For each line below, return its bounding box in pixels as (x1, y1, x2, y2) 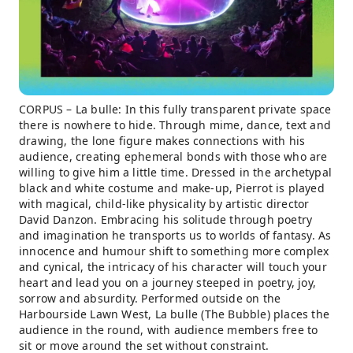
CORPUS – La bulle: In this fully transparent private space (19, 102, 332, 117)
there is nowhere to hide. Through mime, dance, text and (19, 117, 332, 132)
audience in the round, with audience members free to (19, 322, 318, 337)
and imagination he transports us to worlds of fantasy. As (19, 228, 332, 243)
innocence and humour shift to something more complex (19, 243, 329, 258)
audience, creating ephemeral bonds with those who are (19, 149, 328, 164)
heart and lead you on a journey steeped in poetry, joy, (19, 275, 317, 290)
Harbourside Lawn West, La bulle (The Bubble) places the (19, 307, 330, 321)
